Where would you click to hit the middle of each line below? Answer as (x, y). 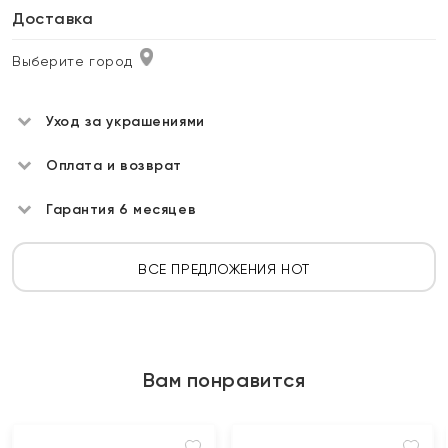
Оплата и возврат (114, 165)
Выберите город (72, 61)
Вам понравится (224, 380)
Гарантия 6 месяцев (121, 209)
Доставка (53, 18)
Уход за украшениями (125, 121)
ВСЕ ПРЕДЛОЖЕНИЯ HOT (224, 269)
